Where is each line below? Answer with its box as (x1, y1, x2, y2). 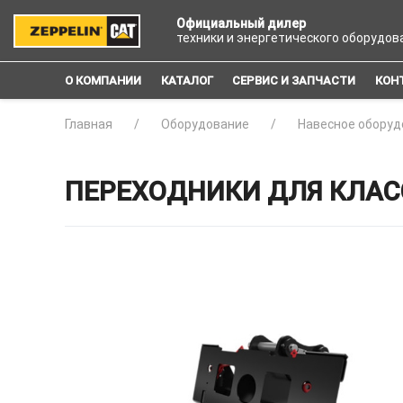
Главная (65, 117, 112, 131)
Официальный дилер (176, 16, 306, 31)
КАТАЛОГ (160, 74, 213, 88)
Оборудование (161, 117, 249, 131)
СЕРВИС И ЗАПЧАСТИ (232, 74, 356, 88)
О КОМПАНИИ (65, 74, 141, 88)
